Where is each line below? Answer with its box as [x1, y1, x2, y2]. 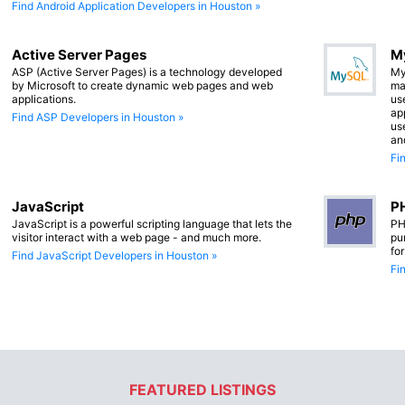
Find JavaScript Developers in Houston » [12, 248, 217, 262]
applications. [12, 91, 76, 106]
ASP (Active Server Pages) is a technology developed [12, 64, 282, 79]
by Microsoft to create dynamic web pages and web [12, 78, 273, 92]
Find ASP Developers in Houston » [12, 109, 184, 124]
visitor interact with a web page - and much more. [12, 230, 261, 244]
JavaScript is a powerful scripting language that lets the [12, 216, 292, 231]
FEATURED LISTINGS [129, 381, 276, 400]
